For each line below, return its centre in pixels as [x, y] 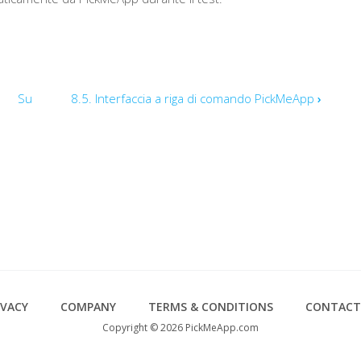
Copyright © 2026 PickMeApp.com [180, 328]
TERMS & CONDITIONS [210, 307]
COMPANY [88, 307]
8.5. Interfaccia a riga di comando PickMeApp [194, 98]
